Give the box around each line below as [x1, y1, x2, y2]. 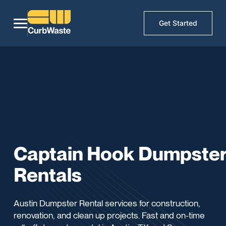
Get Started [159, 19, 198, 28]
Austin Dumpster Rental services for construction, [14, 197, 201, 208]
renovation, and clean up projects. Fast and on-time [14, 209, 205, 220]
